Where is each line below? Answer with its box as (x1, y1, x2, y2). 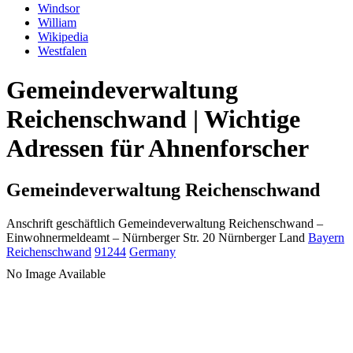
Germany (129, 245, 176, 259)
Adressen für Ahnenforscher (6, 133, 309, 162)
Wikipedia (38, 30, 88, 44)
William (38, 16, 76, 30)
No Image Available (6, 267, 106, 281)
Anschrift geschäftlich (6, 217, 115, 231)
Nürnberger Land (218, 231, 305, 245)
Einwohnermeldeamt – (6, 231, 119, 245)
